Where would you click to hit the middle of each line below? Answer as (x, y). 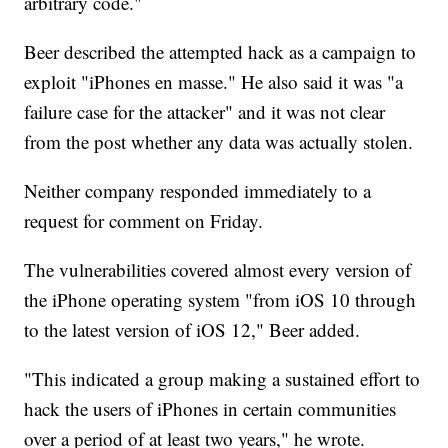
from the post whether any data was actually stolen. (219, 142)
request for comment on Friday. (144, 221)
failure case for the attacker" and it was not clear (205, 112)
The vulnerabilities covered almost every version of (218, 270)
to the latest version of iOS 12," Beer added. (192, 330)
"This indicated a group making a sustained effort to (222, 379)
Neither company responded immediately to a (198, 191)
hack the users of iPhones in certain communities (210, 409)
